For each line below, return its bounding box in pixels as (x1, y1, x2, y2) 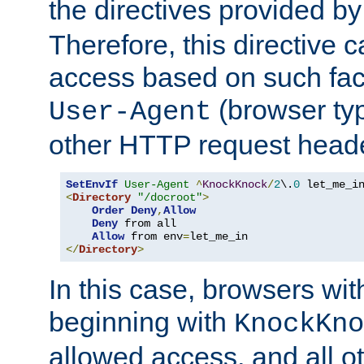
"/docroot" (137, 190, 202, 204)
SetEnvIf (66, 177, 118, 191)
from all (118, 216, 176, 230)
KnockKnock (202, 177, 267, 191)
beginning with (49, 305, 234, 337)
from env (124, 229, 183, 243)
